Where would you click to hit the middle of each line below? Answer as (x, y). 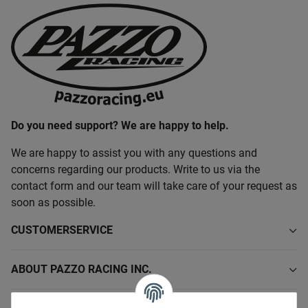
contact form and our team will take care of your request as (154, 186)
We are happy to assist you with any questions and (134, 153)
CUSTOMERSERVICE (62, 230)
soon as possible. (53, 202)
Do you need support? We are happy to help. (120, 125)
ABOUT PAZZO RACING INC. (81, 269)
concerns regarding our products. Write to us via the (135, 169)
